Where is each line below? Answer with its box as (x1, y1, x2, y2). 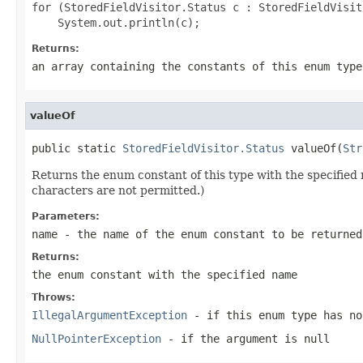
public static (32, 141, 122, 155)
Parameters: (32, 210, 100, 222)
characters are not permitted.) (32, 183, 204, 197)
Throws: (32, 291, 75, 303)
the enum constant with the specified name (32, 267, 297, 281)
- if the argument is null (161, 331, 330, 345)
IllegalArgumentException (32, 308, 187, 322)
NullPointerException (32, 331, 161, 345)
